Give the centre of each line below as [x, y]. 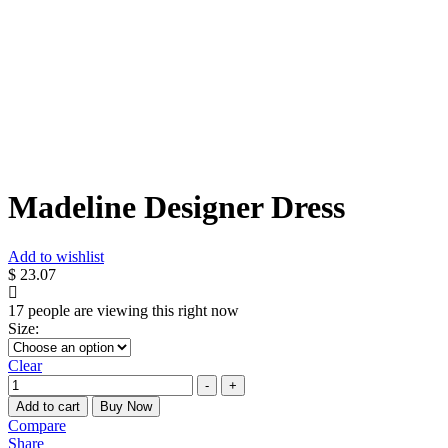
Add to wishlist [56, 256]
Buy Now [126, 406]
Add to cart [48, 406]
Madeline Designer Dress [176, 207]
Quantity [34, 382]
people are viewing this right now [131, 310]
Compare [37, 425]
